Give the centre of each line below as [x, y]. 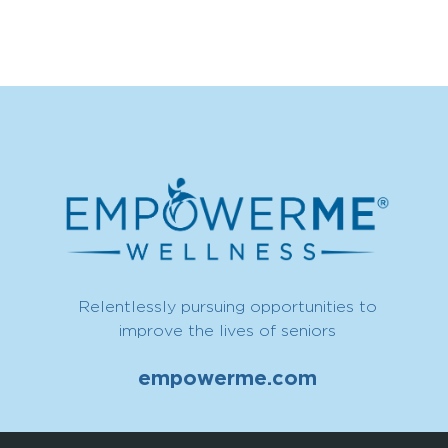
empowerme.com [227, 377]
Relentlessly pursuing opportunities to [227, 305]
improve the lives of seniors [227, 329]
